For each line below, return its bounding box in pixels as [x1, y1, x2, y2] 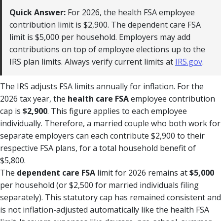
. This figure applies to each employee [47, 105, 187, 116]
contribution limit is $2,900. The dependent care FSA [9, 19, 201, 30]
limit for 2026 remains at [95, 167, 189, 178]
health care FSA [68, 93, 129, 104]
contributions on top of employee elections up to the [9, 43, 205, 55]
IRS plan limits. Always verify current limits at [9, 56, 175, 67]
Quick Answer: [9, 6, 66, 18]
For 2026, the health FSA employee [66, 6, 195, 18]
